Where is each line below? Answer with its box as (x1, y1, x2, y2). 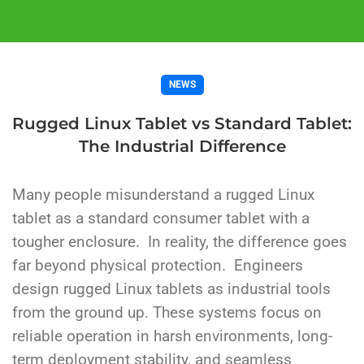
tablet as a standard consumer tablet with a (12, 210, 310, 228)
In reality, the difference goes (148, 233, 347, 252)
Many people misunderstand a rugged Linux (12, 186, 314, 205)
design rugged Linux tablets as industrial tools (12, 280, 331, 299)
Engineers (234, 257, 303, 275)
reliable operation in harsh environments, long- (12, 327, 332, 346)
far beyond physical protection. (12, 257, 234, 275)
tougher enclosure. (12, 233, 148, 252)
